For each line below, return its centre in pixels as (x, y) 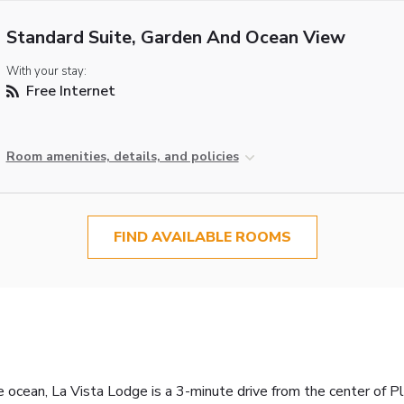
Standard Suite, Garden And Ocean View (175, 38)
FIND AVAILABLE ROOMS (202, 238)
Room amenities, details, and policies (122, 157)
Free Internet (69, 92)
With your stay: (46, 72)
